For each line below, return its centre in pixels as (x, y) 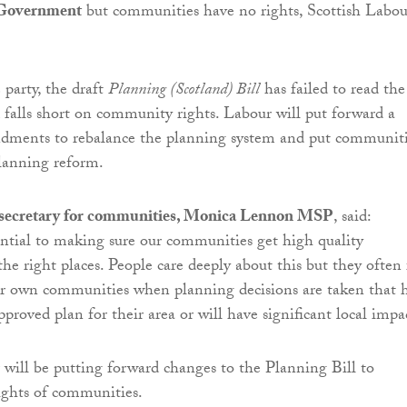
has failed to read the (333, 91)
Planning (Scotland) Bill (184, 91)
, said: (352, 218)
